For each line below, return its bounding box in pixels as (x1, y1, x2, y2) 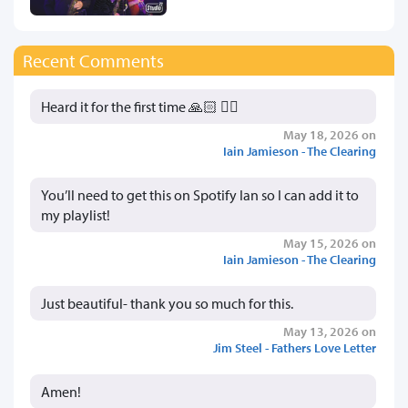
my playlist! (41, 205, 110, 224)
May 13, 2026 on (283, 321, 376, 340)
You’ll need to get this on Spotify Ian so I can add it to (41, 185, 359, 204)
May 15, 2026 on (283, 233, 376, 251)
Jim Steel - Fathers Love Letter (213, 338, 376, 356)
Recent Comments (23, 48, 164, 72)
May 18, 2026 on (283, 125, 376, 143)
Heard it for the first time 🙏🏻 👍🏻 (41, 97, 239, 116)
